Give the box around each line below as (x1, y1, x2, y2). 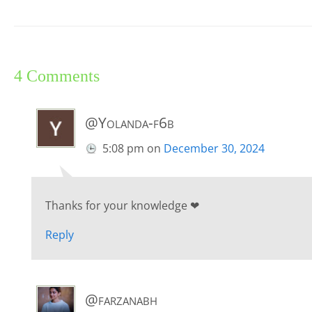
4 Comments (14, 67, 100, 86)
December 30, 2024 (164, 141, 265, 157)
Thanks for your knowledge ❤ (45, 198, 199, 214)
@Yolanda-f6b (85, 113, 174, 133)
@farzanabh (85, 290, 157, 310)
